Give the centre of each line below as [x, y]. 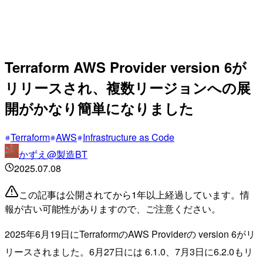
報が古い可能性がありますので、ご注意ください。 [113, 208]
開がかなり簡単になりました [99, 108]
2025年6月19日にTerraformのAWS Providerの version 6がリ [130, 234]
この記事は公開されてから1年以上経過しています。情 [134, 194]
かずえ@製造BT [53, 154]
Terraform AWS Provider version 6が [126, 67]
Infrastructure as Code [129, 137]
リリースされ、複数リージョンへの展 [128, 87]
